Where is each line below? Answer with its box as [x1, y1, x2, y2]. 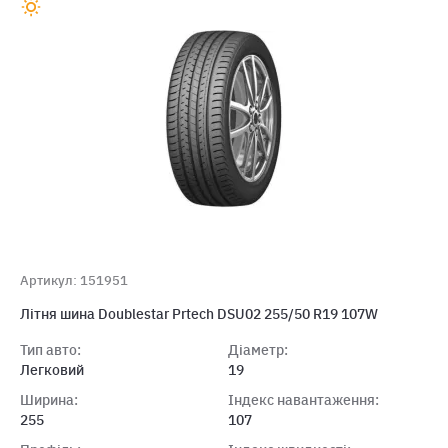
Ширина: [20, 391, 78, 409]
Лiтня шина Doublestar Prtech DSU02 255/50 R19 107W [20, 305, 378, 323]
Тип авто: [20, 341, 81, 359]
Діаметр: [227, 341, 288, 359]
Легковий [20, 361, 84, 379]
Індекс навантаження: [227, 391, 379, 409]
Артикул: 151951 [20, 272, 128, 289]
